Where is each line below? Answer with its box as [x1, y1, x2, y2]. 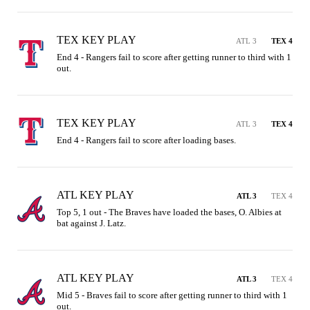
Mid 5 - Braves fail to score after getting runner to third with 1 [57, 290, 287, 300]
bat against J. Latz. [57, 218, 126, 228]
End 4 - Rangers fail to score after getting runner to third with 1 [57, 52, 291, 62]
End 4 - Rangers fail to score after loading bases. [57, 135, 236, 145]
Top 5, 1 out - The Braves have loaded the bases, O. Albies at [57, 207, 282, 217]
